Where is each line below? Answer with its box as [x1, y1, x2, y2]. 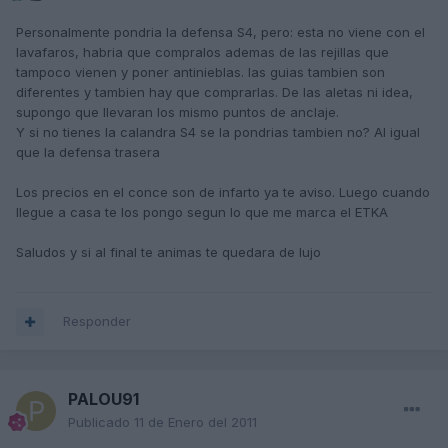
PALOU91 [68, 389, 139, 410]
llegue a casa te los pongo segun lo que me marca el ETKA [16, 204, 388, 221]
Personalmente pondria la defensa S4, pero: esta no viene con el [16, 24, 425, 41]
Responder [63, 313, 131, 330]
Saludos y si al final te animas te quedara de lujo [16, 244, 321, 261]
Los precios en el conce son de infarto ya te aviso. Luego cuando [16, 184, 430, 201]
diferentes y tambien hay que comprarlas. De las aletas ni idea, [16, 84, 413, 101]
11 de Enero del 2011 [134, 414, 257, 431]
